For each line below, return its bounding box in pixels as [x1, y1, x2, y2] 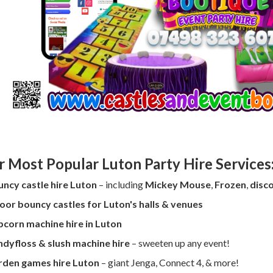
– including [96, 178, 145, 190]
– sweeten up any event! [129, 236, 230, 249]
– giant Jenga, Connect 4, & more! [99, 256, 239, 268]
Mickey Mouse [144, 178, 211, 190]
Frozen [214, 178, 246, 190]
